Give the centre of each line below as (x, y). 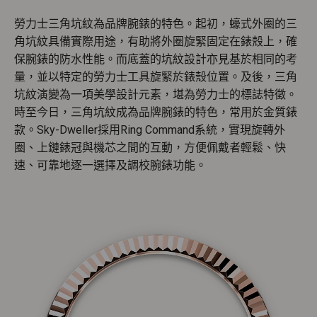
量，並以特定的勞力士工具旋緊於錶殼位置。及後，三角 (156, 77)
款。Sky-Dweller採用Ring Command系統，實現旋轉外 (150, 130)
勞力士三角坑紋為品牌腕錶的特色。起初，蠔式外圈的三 (156, 24)
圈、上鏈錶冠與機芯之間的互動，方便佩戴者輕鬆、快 (150, 148)
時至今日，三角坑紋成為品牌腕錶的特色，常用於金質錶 (156, 113)
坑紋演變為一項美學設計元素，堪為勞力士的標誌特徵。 (156, 95)
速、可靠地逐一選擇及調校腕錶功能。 (110, 166)
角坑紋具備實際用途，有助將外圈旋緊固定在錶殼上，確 (156, 42)
